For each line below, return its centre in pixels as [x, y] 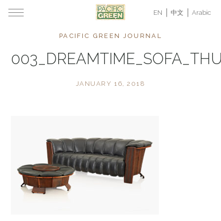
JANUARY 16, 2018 [110, 84]
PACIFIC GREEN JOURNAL [110, 36]
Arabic [202, 13]
